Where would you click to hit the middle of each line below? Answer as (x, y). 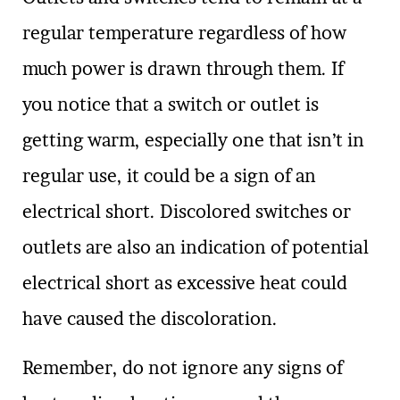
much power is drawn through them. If (183, 69)
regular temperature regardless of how (184, 33)
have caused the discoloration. (150, 319)
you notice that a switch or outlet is (171, 105)
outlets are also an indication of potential (196, 248)
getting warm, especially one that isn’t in (193, 141)
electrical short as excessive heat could (185, 283)
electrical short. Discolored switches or (187, 212)
